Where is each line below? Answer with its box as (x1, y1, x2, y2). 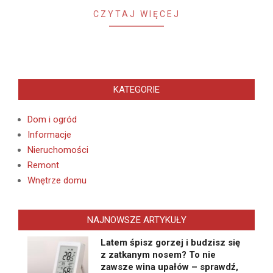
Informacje (27, 129, 71, 141)
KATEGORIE (113, 84, 160, 96)
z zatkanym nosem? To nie (101, 249, 216, 261)
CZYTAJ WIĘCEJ (93, 9, 180, 19)
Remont (27, 160, 59, 171)
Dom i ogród (27, 114, 77, 126)
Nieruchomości (27, 144, 88, 156)
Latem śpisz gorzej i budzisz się (101, 237, 240, 249)
